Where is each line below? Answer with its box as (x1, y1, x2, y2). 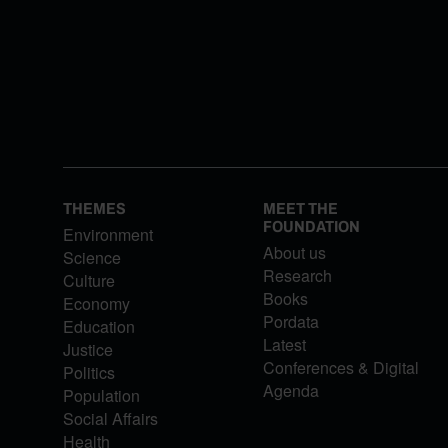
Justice (62, 338, 113, 362)
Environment (62, 223, 153, 247)
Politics (62, 361, 115, 385)
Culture (62, 269, 115, 293)
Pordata (262, 310, 319, 334)
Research (262, 264, 332, 288)
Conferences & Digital (262, 356, 419, 380)
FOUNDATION (262, 218, 360, 236)
